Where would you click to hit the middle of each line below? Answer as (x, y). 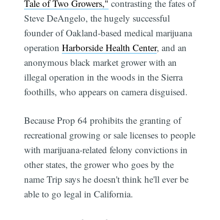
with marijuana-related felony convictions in (106, 150)
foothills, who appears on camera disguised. (106, 91)
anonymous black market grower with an (101, 62)
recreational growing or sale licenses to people (110, 135)
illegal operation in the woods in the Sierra (104, 77)
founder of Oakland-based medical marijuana (108, 32)
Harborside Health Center (110, 47)
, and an (172, 47)
